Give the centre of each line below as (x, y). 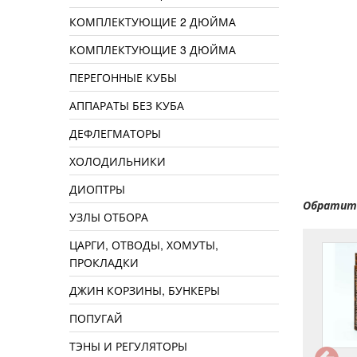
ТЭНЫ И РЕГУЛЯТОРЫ (128, 346)
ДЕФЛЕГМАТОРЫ (115, 133)
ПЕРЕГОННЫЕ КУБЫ (123, 78)
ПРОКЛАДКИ (104, 263)
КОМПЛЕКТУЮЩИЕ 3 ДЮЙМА (153, 50)
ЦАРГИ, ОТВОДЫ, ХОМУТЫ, (144, 245)
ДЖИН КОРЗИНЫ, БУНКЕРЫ (145, 290)
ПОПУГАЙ (96, 318)
